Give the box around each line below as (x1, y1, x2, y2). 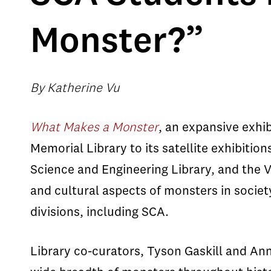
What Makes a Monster (30, 122, 158, 134)
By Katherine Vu (30, 82, 120, 95)
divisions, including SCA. (30, 206, 169, 219)
